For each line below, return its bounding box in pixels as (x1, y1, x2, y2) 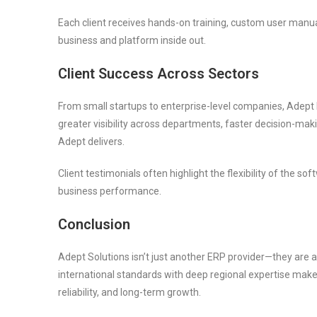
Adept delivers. (58, 135, 125, 147)
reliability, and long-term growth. (58, 286, 201, 298)
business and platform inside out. (58, 34, 206, 46)
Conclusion (58, 215, 130, 233)
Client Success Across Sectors (58, 64, 259, 82)
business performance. (58, 185, 161, 197)
